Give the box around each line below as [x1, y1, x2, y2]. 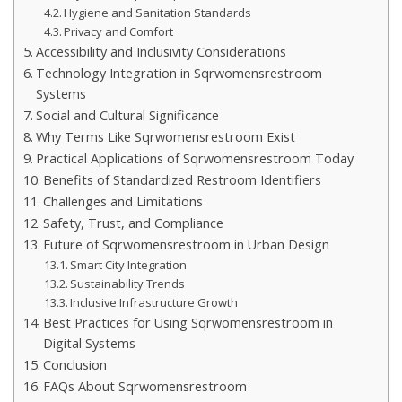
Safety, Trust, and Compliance [42, 214, 223, 232]
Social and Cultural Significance [35, 106, 219, 124]
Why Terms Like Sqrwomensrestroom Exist [35, 127, 295, 145]
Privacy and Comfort [64, 22, 174, 39]
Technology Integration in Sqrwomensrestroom [35, 64, 322, 82]
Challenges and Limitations [42, 192, 203, 210]
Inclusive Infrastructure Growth [70, 293, 239, 310]
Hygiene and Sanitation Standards [64, 4, 252, 21]
